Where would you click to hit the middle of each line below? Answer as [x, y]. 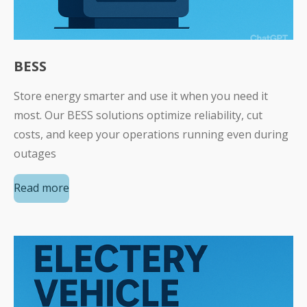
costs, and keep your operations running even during [151, 134]
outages [35, 153]
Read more [41, 188]
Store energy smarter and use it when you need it [141, 96]
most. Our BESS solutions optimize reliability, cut [138, 115]
